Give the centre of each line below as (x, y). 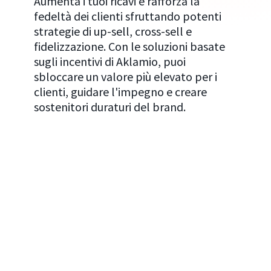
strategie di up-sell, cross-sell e (113, 31)
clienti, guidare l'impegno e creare (121, 91)
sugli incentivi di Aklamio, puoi (110, 61)
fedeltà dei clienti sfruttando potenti (128, 16)
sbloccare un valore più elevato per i (126, 76)
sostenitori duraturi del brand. (110, 106)
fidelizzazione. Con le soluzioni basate (130, 46)
